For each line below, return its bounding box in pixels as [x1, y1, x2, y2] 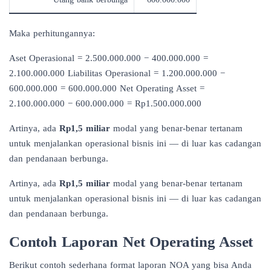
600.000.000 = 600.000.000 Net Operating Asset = [9, 83, 204, 93]
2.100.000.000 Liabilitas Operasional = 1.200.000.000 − [9, 68, 225, 78]
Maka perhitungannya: [9, 28, 95, 38]
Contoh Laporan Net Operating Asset [9, 232, 253, 250]
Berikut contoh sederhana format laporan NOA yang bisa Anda [9, 260, 252, 270]
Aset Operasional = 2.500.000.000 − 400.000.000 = [9, 53, 208, 63]
